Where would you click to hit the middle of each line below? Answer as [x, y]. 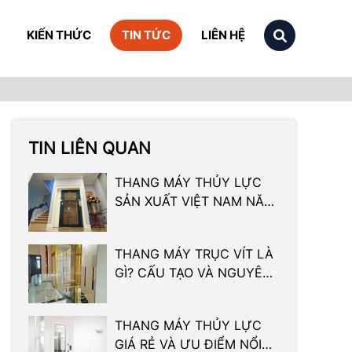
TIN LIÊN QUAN [90, 148]
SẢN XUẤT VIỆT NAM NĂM [195, 202]
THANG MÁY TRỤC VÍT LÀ [194, 254]
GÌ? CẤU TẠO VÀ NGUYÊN [193, 273]
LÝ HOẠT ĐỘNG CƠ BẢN [188, 292]
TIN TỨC [146, 35]
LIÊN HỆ [223, 35]
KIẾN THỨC [59, 35]
